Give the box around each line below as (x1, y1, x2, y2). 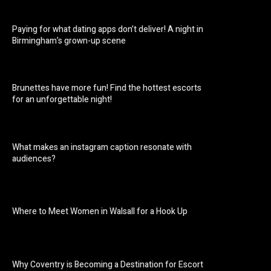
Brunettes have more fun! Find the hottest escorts (12, 82, 201, 95)
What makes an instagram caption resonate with (12, 140, 192, 154)
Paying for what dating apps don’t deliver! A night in (12, 23, 203, 36)
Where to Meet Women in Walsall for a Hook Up (12, 205, 188, 218)
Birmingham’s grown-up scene (12, 34, 126, 48)
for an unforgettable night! (12, 93, 112, 106)
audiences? (12, 152, 56, 165)
